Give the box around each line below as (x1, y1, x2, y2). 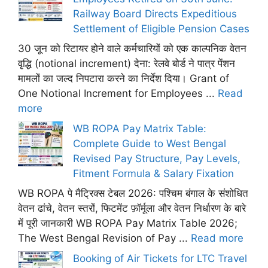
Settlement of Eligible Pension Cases (73, 22, 249, 35)
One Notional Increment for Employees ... (18, 87, 218, 99)
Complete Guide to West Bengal (73, 137, 226, 150)
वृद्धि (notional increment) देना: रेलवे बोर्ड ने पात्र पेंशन (18, 57, 235, 69)
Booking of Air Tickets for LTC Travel (73, 252, 247, 264)
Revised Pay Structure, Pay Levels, (73, 152, 240, 165)
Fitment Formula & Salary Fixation (73, 167, 234, 179)
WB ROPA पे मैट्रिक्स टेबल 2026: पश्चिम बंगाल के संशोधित (18, 187, 248, 199)
